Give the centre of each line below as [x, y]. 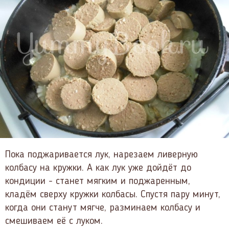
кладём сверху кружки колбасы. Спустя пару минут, [113, 195]
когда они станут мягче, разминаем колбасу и [103, 208]
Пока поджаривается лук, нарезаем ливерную [101, 155]
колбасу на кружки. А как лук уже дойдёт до [98, 168]
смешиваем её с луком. [54, 222]
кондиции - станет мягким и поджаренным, [98, 182]
